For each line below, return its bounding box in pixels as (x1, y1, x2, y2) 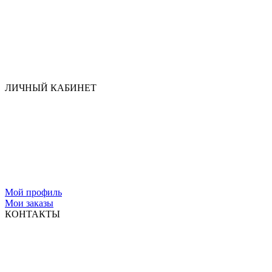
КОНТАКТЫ (5, 209, 60, 220)
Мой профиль (5, 187, 62, 198)
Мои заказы (5, 198, 53, 209)
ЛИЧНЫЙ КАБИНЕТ (5, 83, 97, 93)
